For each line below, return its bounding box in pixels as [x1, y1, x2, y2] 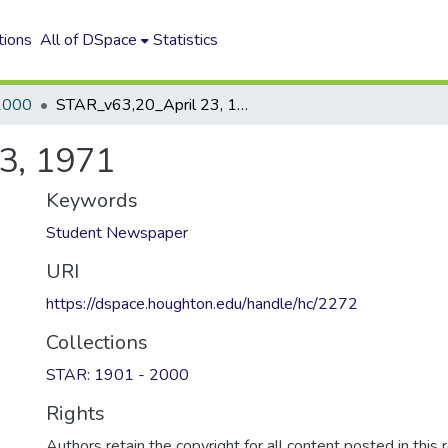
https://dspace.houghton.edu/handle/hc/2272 [46, 293, 358, 315]
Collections [46, 329, 148, 356]
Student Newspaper [46, 222, 188, 244]
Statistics [153, 29, 219, 51]
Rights [46, 400, 105, 427]
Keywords [46, 187, 138, 214]
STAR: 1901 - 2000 [46, 364, 189, 386]
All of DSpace [40, 29, 138, 51]
